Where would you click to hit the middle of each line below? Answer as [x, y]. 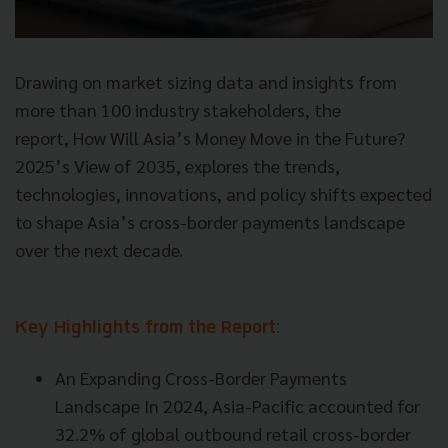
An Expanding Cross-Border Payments [201, 377]
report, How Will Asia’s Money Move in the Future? [210, 137]
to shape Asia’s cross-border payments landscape [210, 221]
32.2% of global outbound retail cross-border [233, 433]
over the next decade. [99, 249]
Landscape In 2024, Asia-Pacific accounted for [237, 405]
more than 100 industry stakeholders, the [178, 109]
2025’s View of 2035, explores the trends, [177, 165]
